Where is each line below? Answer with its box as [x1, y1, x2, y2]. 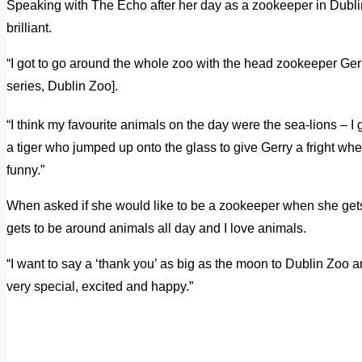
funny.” [6, 162, 44, 177]
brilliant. [6, 20, 55, 35]
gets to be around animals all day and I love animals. [6, 221, 306, 235]
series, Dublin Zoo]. [6, 78, 118, 93]
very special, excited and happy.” [6, 279, 193, 293]
